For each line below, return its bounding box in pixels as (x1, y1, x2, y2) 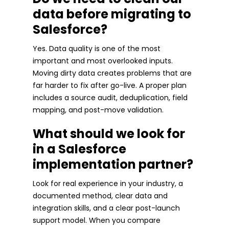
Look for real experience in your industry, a (33, 178, 183, 189)
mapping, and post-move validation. (33, 104, 164, 115)
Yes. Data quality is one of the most (33, 43, 161, 54)
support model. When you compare (33, 215, 161, 225)
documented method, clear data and (33, 190, 168, 201)
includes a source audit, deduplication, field (33, 92, 188, 103)
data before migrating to (33, 5, 191, 22)
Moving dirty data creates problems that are (33, 67, 192, 78)
